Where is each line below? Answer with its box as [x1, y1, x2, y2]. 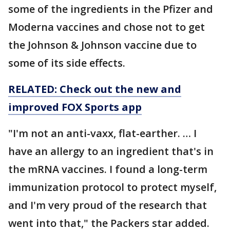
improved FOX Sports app [8, 100, 142, 114]
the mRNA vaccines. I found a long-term [8, 162, 207, 176]
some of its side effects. [8, 55, 125, 70]
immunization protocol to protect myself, [8, 180, 217, 194]
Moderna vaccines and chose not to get [8, 20, 205, 34]
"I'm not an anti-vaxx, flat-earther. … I [8, 126, 197, 140]
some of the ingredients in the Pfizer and [8, 2, 213, 16]
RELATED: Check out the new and [8, 82, 181, 96]
